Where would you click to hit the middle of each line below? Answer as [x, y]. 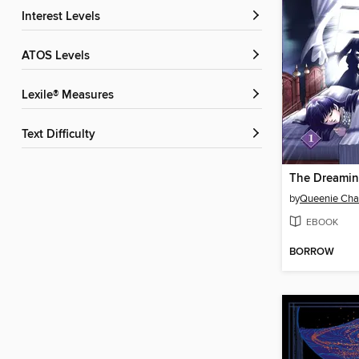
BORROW [312, 252]
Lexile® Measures [71, 96]
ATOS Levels [59, 56]
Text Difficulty [61, 135]
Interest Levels [63, 17]
